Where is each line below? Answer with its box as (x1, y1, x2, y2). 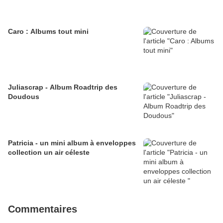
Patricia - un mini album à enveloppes (8, 139, 136, 147)
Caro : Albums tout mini (8, 27, 89, 36)
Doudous (8, 93, 39, 101)
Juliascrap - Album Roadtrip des (8, 83, 117, 92)
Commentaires (8, 204, 77, 215)
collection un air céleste (8, 148, 90, 157)
